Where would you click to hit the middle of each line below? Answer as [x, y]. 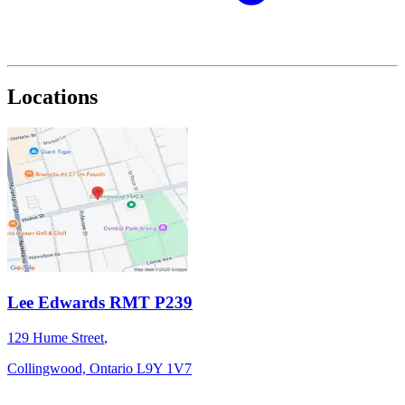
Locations [52, 97]
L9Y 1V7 [164, 368]
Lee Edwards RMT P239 [100, 302]
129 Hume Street [56, 337]
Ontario [111, 368]
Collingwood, [48, 368]
